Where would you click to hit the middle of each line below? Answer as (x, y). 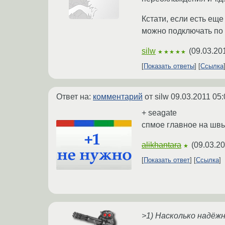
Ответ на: (75, 97)
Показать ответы (169, 66)
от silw (157, 97)
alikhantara (161, 145)
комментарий (118, 97)
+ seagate (159, 113)
